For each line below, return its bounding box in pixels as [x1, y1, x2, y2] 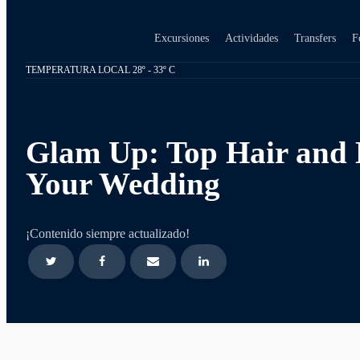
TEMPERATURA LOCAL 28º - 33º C [26, 64, 175, 76]
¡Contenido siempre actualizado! [26, 226, 190, 240]
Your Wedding [26, 166, 220, 202]
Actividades [225, 31, 278, 44]
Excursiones [154, 31, 209, 44]
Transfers [294, 31, 336, 44]
